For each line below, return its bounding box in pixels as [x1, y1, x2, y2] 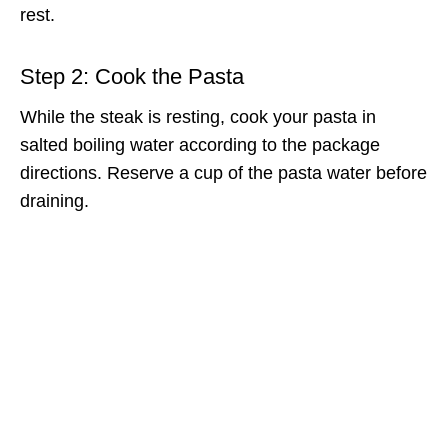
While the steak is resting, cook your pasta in [20, 106, 376, 127]
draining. [20, 190, 89, 211]
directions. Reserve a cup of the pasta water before [20, 162, 427, 183]
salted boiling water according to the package [20, 134, 380, 155]
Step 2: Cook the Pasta [20, 63, 244, 89]
